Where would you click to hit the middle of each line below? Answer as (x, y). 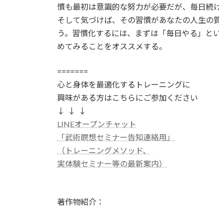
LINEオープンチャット (97, 124)
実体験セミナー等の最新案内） (112, 164)
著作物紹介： (81, 202)
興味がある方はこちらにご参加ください (128, 98)
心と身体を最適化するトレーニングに (124, 85)
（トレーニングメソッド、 (104, 151)
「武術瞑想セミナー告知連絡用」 (116, 137)
